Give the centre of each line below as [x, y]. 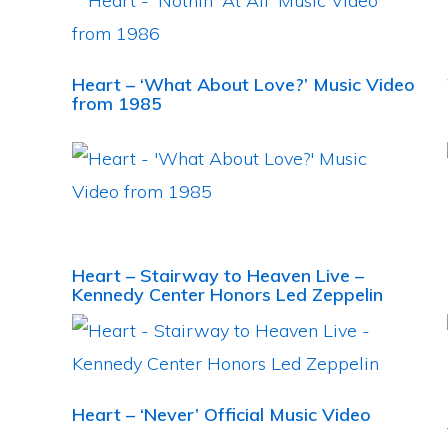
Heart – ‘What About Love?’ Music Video [243, 84]
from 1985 [117, 103]
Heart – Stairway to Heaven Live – [218, 275]
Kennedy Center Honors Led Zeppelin [227, 294]
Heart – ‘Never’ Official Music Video [221, 414]
